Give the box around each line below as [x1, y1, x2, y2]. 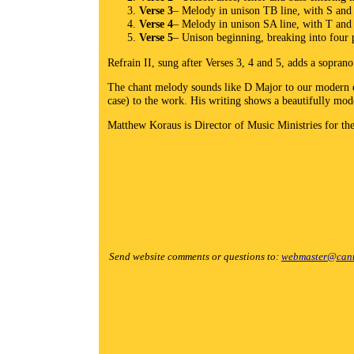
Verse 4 [139, 17, 173, 31]
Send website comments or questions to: [109, 250, 281, 262]
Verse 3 [139, 4, 173, 17]
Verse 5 [139, 31, 173, 44]
